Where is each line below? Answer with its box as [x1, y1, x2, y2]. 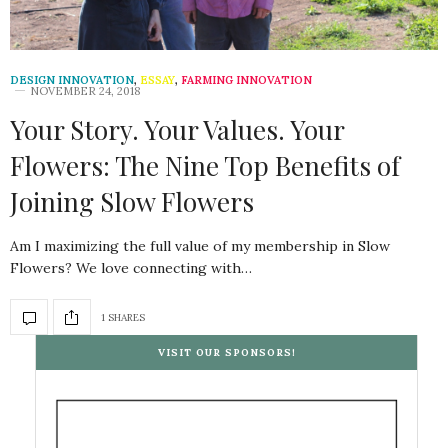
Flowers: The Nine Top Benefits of [10, 148, 400, 184]
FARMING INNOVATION [181, 73, 312, 88]
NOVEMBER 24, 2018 [30, 84, 141, 99]
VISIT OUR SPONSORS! [157, 346, 296, 360]
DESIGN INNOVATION [10, 73, 134, 88]
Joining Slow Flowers [10, 184, 254, 220]
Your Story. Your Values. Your [10, 112, 344, 148]
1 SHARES [101, 310, 145, 324]
